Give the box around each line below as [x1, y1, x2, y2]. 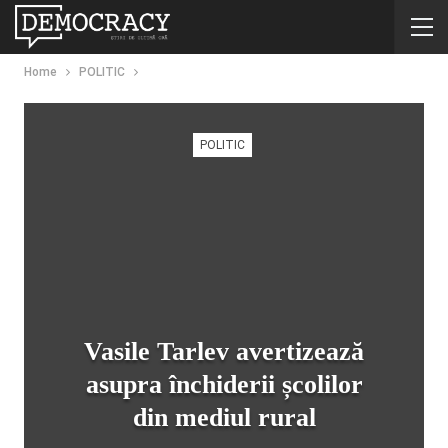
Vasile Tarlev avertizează [84, 337, 364, 366]
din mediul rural [132, 403, 316, 432]
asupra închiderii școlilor [85, 370, 363, 399]
